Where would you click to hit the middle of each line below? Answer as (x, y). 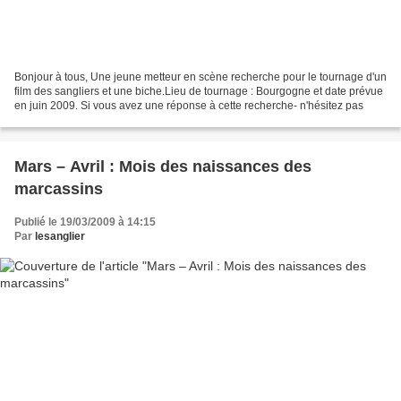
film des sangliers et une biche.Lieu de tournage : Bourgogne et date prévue (199, 91)
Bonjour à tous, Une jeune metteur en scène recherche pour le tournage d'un (200, 77)
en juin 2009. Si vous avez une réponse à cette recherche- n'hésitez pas (189, 105)
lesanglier (60, 236)
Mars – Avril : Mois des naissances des (163, 166)
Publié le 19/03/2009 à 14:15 (85, 222)
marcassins (59, 188)
